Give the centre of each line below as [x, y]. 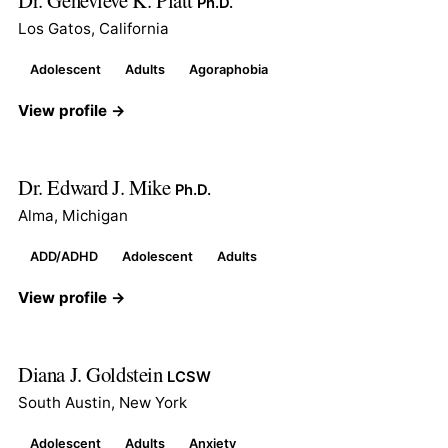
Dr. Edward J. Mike [97, 186]
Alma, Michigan [73, 215]
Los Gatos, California [93, 28]
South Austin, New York [102, 402]
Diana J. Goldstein [93, 373]
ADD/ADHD [64, 256]
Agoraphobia [228, 69]
